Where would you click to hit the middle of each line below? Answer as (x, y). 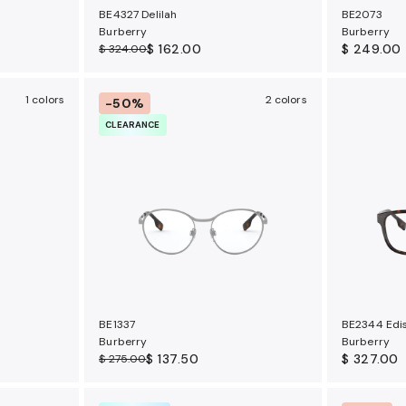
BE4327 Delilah (138, 15)
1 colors (45, 100)
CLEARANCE (133, 125)
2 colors (286, 100)
